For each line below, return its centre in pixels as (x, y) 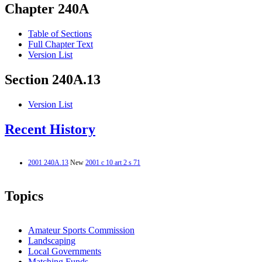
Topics (24, 196)
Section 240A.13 (53, 80)
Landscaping (52, 240)
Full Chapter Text (61, 44)
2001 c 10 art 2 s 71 (113, 162)
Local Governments (65, 251)
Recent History (50, 130)
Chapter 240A (47, 9)
